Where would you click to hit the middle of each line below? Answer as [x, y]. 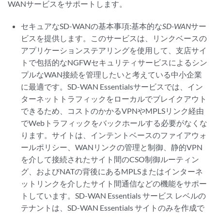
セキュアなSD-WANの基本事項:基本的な [92, 26]
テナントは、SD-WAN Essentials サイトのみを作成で [113, 208]
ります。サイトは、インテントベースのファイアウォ [114, 135]
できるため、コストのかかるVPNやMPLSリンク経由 [113, 111]
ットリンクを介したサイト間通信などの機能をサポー [114, 183]
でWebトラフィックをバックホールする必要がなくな [114, 123]
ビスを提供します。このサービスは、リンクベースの [114, 38]
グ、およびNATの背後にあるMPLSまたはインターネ [112, 171]
